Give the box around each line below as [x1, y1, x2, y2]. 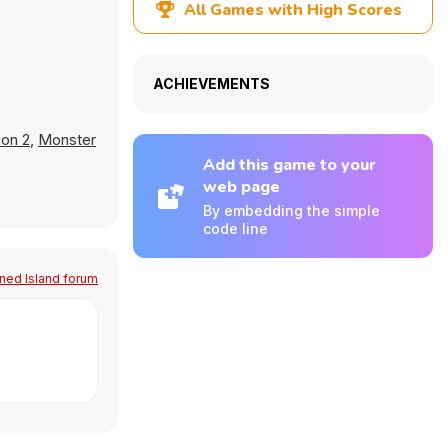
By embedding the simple [203, 202, 380, 219]
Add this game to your [203, 154, 376, 176]
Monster [38, 130, 96, 149]
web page [203, 176, 280, 198]
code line [203, 220, 268, 237]
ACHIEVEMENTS [153, 75, 270, 92]
